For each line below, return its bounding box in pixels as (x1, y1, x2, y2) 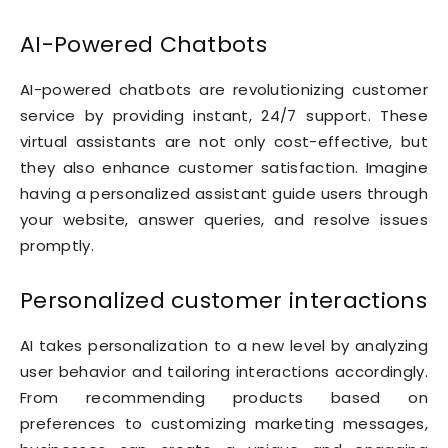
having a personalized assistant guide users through (20, 183, 428, 205)
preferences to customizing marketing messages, (20, 413, 428, 435)
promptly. (20, 235, 94, 257)
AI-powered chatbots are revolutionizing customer (20, 79, 428, 101)
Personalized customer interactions (20, 285, 427, 317)
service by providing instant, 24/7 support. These (20, 105, 428, 127)
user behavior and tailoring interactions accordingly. (20, 361, 428, 383)
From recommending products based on (20, 387, 428, 409)
